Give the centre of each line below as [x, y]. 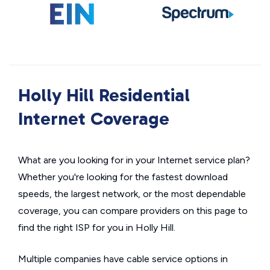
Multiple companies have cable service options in [123, 259]
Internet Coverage [94, 119]
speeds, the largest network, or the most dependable [132, 194]
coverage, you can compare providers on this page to [133, 211]
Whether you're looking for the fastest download [123, 177]
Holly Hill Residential [104, 95]
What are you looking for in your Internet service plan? [134, 160]
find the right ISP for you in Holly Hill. [97, 228]
